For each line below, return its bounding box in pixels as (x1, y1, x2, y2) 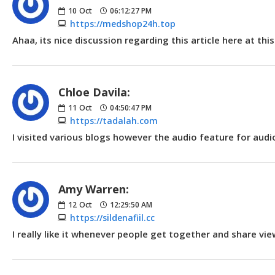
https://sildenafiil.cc (70, 211, 155, 223)
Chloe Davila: (58, 84, 130, 99)
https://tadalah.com (70, 114, 158, 126)
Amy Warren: (58, 181, 129, 196)
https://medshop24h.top (70, 17, 176, 29)
